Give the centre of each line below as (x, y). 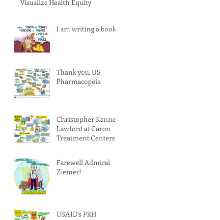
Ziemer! (69, 171)
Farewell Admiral (83, 162)
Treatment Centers (86, 137)
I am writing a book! (87, 28)
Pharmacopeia (79, 81)
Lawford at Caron (83, 128)
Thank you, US (79, 72)
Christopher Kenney (88, 119)
